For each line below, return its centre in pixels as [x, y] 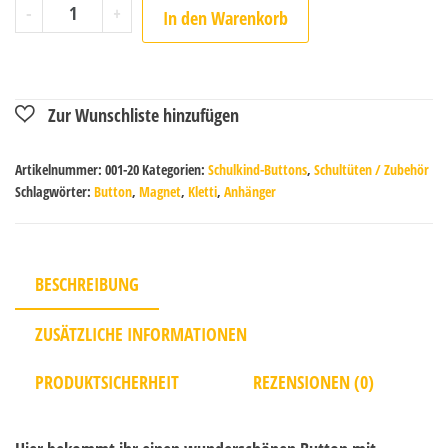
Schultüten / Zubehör [371, 169]
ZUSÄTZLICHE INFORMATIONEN [141, 333]
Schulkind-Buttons [257, 169]
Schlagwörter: [54, 191]
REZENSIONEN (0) [313, 381]
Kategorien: [175, 169]
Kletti [202, 191]
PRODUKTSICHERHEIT [107, 381]
